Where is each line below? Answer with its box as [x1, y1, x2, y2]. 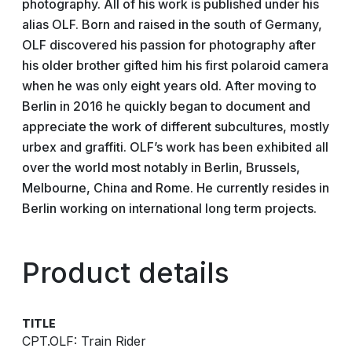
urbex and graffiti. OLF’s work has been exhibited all [22, 139, 328, 155]
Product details [22, 255, 229, 290]
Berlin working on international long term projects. [22, 200, 317, 216]
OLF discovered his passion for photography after [22, 37, 316, 53]
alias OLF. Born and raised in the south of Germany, [22, 16, 322, 32]
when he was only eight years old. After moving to [22, 78, 317, 93]
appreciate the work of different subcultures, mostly [22, 119, 329, 134]
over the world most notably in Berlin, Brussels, [22, 159, 300, 175]
